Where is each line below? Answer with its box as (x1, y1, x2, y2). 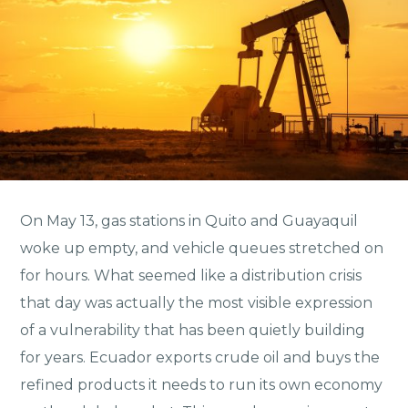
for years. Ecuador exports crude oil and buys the (20, 349, 381, 367)
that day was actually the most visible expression (20, 294, 373, 312)
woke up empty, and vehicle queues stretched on (20, 240, 384, 258)
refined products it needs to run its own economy (20, 376, 383, 394)
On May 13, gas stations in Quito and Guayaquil (20, 212, 359, 230)
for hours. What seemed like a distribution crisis (20, 267, 362, 285)
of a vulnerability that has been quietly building (20, 321, 366, 340)
